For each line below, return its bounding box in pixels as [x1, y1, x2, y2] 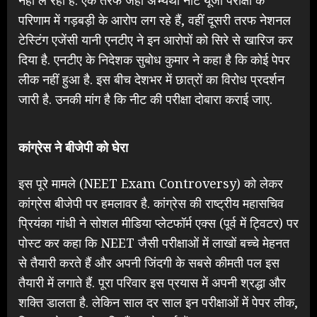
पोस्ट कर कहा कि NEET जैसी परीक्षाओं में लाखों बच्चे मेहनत [18, 234, 289, 251]
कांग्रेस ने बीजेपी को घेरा [18, 138, 128, 157]
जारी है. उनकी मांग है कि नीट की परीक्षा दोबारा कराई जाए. [18, 90, 272, 108]
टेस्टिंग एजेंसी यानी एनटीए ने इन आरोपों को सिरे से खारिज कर [18, 30, 293, 48]
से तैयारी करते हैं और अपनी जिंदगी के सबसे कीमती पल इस [18, 253, 279, 271]
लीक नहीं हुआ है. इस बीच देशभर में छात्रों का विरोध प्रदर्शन [18, 70, 284, 88]
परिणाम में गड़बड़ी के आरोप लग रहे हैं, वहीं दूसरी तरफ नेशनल [18, 11, 291, 28]
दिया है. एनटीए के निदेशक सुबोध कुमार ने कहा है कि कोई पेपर [18, 50, 290, 68]
